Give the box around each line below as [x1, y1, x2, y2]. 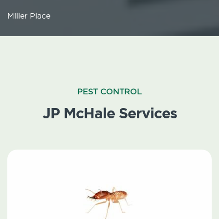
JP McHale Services [42, 103, 177, 123]
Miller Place [7, 11, 50, 21]
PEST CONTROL [77, 87, 142, 97]
